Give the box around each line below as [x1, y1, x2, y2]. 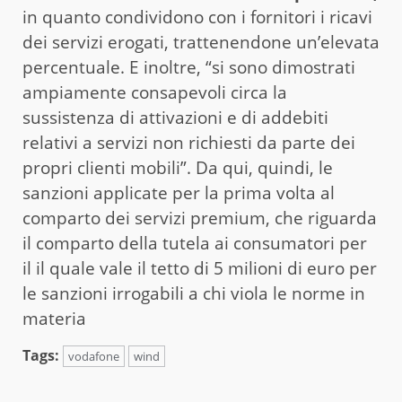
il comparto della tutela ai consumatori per [22, 231, 367, 255]
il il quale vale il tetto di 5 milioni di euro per [22, 256, 377, 280]
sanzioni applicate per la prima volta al [22, 180, 335, 205]
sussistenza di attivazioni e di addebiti [22, 105, 328, 129]
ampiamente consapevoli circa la [22, 80, 287, 104]
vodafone [68, 347, 119, 364]
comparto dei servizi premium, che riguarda [22, 205, 377, 230]
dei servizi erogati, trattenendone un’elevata [22, 30, 380, 54]
